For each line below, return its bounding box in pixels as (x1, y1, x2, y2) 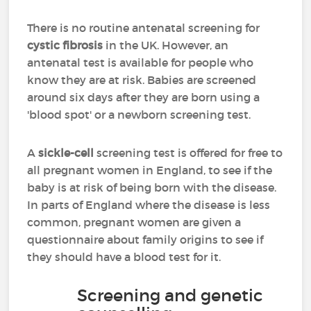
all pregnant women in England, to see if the (27, 163, 273, 177)
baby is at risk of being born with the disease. (27, 180, 277, 194)
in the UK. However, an (103, 38, 229, 52)
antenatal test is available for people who (27, 56, 254, 69)
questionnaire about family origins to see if (27, 233, 264, 246)
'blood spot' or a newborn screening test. (27, 108, 251, 121)
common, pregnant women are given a (27, 215, 242, 229)
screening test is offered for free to (94, 146, 283, 160)
